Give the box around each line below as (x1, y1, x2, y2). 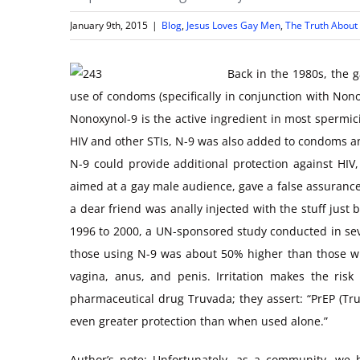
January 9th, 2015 (70, 18, 148, 33)
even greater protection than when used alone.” (70, 313, 328, 329)
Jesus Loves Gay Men (186, 18, 280, 33)
